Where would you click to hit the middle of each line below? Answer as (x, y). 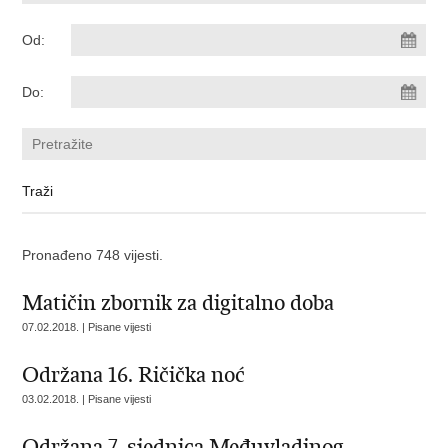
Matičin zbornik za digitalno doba (178, 303)
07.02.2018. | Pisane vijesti (87, 327)
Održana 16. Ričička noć (134, 375)
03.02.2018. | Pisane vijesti (87, 399)
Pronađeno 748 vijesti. (93, 255)
